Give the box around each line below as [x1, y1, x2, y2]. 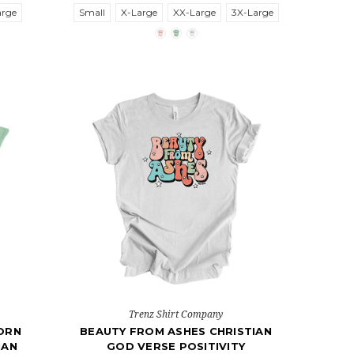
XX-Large [172, 6, 216, 18]
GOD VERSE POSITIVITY [107, 339, 246, 352]
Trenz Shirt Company [129, 307, 224, 321]
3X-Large [231, 6, 273, 18]
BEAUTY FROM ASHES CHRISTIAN [80, 324, 272, 337]
